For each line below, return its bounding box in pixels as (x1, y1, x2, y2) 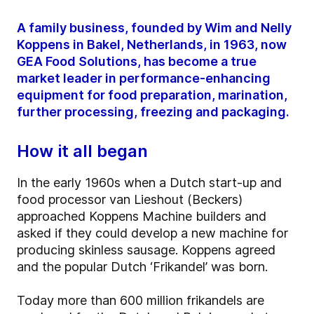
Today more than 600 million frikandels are (17, 293, 264, 308)
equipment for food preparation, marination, (17, 88, 287, 103)
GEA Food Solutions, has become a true (17, 54, 257, 69)
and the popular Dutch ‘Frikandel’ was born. (17, 259, 268, 275)
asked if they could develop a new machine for (17, 226, 288, 241)
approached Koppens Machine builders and (17, 209, 266, 224)
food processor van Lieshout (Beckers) (17, 192, 243, 207)
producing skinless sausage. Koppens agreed (17, 243, 275, 258)
